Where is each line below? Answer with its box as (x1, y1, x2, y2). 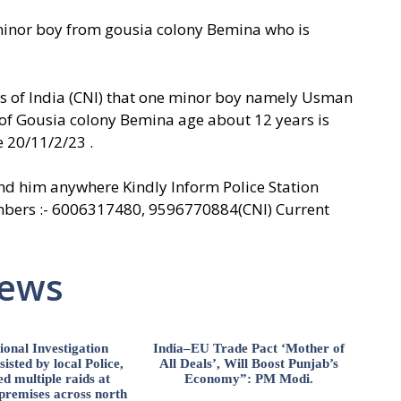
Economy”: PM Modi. (183, 371, 313, 386)
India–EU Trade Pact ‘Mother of (152, 340, 345, 355)
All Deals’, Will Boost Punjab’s (158, 355, 338, 371)
